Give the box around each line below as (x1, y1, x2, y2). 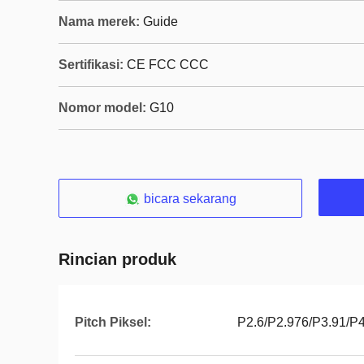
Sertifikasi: (58, 58, 123, 71)
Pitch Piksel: (75, 315, 151, 329)
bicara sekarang (144, 192, 236, 206)
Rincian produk (58, 250, 176, 268)
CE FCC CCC (127, 58, 209, 71)
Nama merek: (58, 15, 140, 28)
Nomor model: (58, 101, 146, 115)
